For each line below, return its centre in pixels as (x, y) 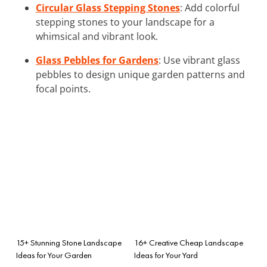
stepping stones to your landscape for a (125, 22)
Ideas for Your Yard (166, 255)
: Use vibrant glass (199, 60)
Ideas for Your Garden (54, 255)
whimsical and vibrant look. (97, 36)
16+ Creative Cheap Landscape (189, 242)
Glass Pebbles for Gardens (97, 60)
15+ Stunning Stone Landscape (69, 242)
